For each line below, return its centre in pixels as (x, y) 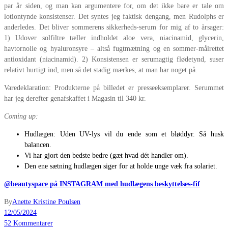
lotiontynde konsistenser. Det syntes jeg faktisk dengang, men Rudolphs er (114, 17)
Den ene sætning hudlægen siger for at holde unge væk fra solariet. (121, 166)
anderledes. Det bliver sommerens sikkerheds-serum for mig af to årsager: (114, 27)
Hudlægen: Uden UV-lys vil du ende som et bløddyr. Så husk (124, 134)
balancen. (38, 145)
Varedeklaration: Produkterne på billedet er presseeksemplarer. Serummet (114, 88)
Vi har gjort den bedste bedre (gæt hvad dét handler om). (106, 156)
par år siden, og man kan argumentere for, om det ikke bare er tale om (114, 6)
